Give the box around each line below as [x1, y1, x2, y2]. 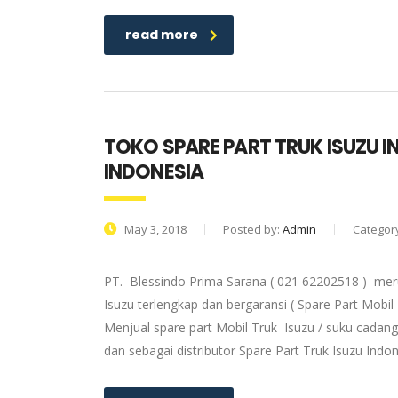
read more [125, 26, 198, 44]
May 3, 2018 [122, 221, 187, 237]
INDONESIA [104, 158, 204, 186]
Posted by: [223, 221, 283, 237]
